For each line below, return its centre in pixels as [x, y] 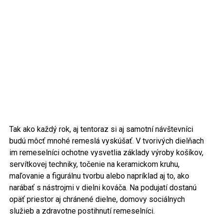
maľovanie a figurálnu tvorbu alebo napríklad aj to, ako [99, 176]
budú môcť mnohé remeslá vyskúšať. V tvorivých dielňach [106, 141]
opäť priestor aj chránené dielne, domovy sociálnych [97, 200]
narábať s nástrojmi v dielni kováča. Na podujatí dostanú [103, 188]
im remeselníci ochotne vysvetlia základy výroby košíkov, [106, 153]
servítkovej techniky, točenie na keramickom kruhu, [94, 164]
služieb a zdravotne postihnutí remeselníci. [82, 211]
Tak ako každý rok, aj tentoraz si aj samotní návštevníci [101, 129]
